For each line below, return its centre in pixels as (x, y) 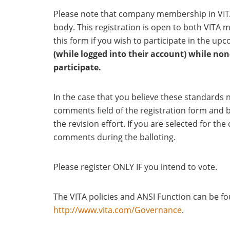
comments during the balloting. (114, 137)
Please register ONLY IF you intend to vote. (135, 167)
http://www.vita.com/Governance (118, 210)
